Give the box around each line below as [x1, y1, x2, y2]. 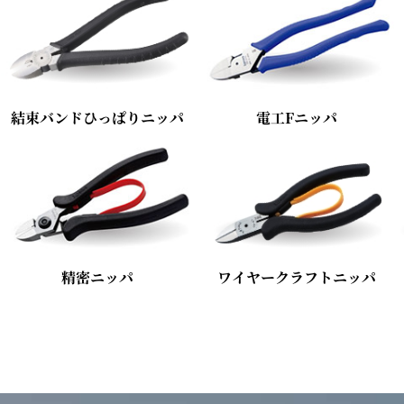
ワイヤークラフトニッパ [217, 267, 377, 289]
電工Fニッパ [256, 106, 338, 128]
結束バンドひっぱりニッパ [10, 106, 184, 128]
